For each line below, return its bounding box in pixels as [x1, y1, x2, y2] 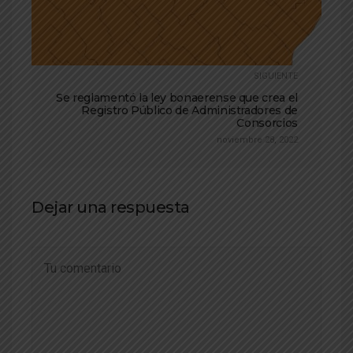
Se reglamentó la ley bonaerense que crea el [56, 91, 298, 106]
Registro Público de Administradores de [81, 103, 298, 118]
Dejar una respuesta [32, 198, 190, 217]
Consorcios [236, 116, 298, 131]
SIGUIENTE [254, 71, 298, 82]
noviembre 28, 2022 [217, 135, 298, 146]
